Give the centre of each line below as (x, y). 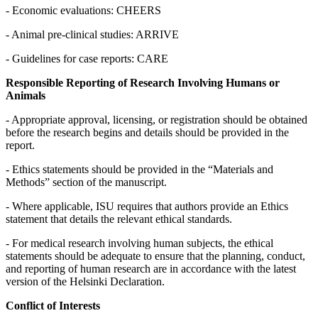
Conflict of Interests (53, 305)
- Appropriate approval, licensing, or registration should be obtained (157, 119)
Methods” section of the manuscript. (86, 182)
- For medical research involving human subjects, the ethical (139, 243)
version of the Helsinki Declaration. (85, 281)
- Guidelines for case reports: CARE (87, 58)
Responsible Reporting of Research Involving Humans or (143, 82)
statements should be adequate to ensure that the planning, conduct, (155, 256)
